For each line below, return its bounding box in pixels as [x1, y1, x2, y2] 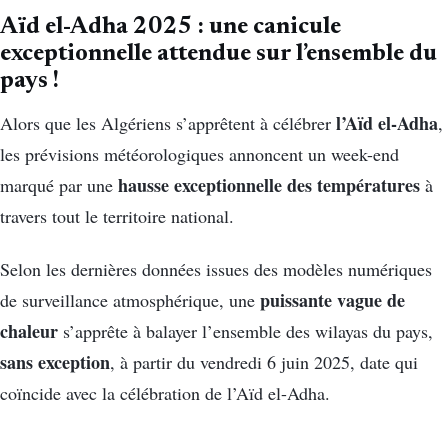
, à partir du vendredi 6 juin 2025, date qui [110, 349, 418, 374]
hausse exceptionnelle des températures [118, 171, 420, 198]
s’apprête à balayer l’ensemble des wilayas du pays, [58, 318, 433, 343]
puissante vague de [260, 286, 405, 313]
